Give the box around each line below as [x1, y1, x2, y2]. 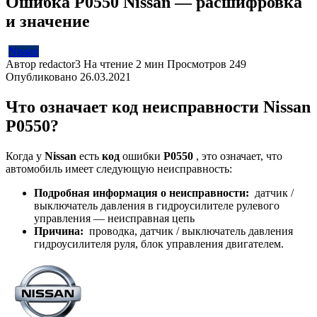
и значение [6, 11, 90, 30]
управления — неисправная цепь [34, 212, 195, 224]
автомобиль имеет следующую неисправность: [6, 162, 232, 175]
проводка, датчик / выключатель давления [86, 224, 293, 237]
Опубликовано [6, 70, 77, 83]
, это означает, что [193, 149, 282, 162]
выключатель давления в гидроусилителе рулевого [34, 199, 279, 212]
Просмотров [167, 57, 226, 70]
